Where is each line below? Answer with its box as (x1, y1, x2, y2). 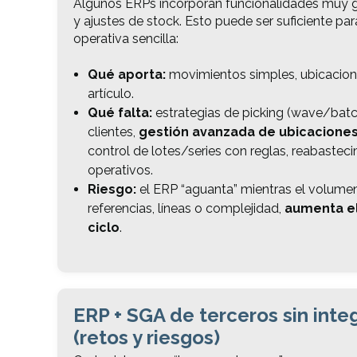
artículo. (87, 86, 134, 102)
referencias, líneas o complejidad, (87, 201, 284, 217)
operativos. (87, 163, 153, 178)
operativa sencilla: (73, 30, 178, 46)
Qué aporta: (87, 67, 166, 83)
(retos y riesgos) (73, 326, 220, 350)
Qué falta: (87, 105, 152, 121)
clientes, (87, 124, 139, 140)
